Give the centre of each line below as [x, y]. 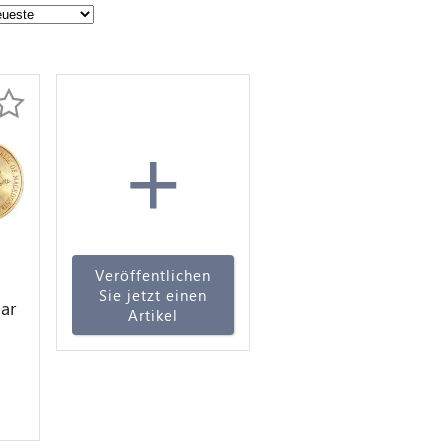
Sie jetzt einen [153, 295]
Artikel [153, 315]
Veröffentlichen [153, 275]
